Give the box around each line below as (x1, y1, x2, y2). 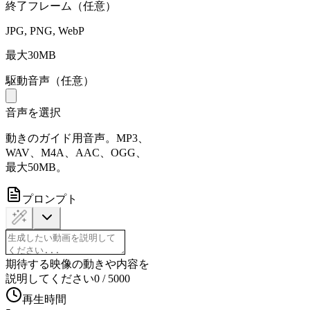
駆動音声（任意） (6, 75, 94, 87)
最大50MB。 (6, 161, 67, 174)
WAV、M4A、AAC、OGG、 (6, 147, 147, 159)
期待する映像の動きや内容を (6, 258, 149, 271)
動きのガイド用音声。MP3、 (6, 132, 149, 145)
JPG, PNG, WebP (6, 25, 84, 37)
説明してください (6, 273, 94, 285)
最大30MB (6, 49, 56, 62)
